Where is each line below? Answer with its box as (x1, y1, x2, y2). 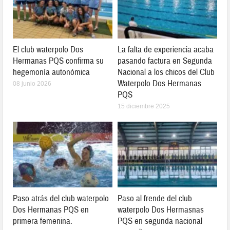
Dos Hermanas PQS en (13, 204, 89, 216)
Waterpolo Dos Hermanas (118, 78, 201, 89)
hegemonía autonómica (13, 67, 90, 78)
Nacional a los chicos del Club (118, 67, 215, 78)
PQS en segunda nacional (118, 216, 202, 227)
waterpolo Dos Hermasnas (118, 204, 204, 216)
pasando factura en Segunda (118, 55, 212, 67)
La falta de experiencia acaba (118, 44, 214, 55)
